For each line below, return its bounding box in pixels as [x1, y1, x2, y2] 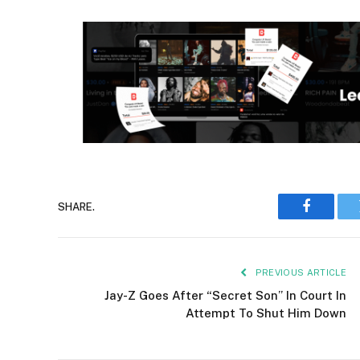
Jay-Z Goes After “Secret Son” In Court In [104, 288, 346, 303]
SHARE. [58, 200, 95, 213]
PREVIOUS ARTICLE [252, 268, 346, 278]
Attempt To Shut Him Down [186, 306, 346, 321]
